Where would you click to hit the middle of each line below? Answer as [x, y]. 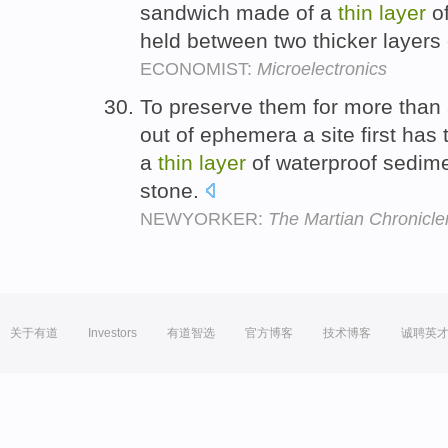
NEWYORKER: [204, 219]
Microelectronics [322, 69]
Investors [112, 333]
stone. [172, 191]
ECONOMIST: [198, 69]
